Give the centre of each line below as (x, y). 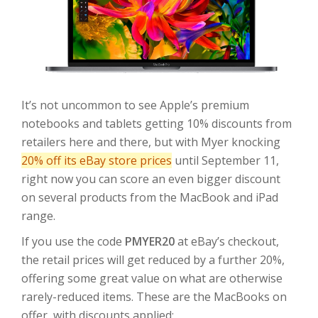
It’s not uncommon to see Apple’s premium (135, 105)
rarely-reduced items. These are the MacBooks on (154, 297)
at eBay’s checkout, (227, 242)
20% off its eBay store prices (97, 161)
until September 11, (225, 161)
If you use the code (73, 242)
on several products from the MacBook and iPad (150, 198)
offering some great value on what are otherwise (152, 279)
